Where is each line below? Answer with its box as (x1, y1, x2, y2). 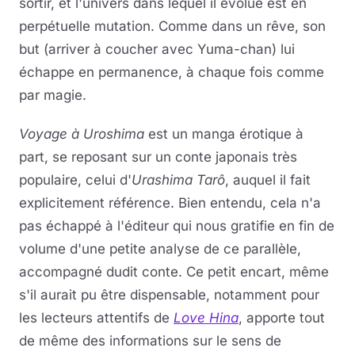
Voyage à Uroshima (19, 125, 144, 142)
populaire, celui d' (19, 171, 132, 188)
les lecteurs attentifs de (19, 309, 174, 326)
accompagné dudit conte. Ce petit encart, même (19, 263, 329, 280)
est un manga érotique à (144, 125, 303, 142)
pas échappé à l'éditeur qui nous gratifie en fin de (19, 217, 334, 234)
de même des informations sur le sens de (19, 332, 281, 349)
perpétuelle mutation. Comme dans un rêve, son (19, 17, 326, 34)
